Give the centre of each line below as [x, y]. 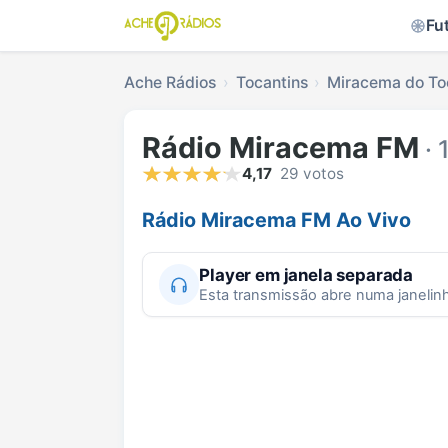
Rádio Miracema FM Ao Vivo [276, 220]
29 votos [312, 174]
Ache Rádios [170, 82]
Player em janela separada [306, 274]
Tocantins [271, 82]
